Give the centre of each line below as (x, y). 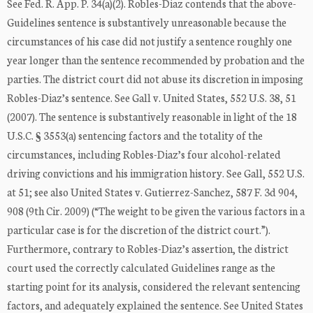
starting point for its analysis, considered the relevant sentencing (154, 286)
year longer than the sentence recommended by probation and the (156, 60)
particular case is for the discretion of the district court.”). (139, 230)
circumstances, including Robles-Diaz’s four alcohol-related (144, 154)
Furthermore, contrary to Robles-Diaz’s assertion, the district (148, 249)
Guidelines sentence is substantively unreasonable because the (147, 22)
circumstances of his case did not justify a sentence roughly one (150, 41)
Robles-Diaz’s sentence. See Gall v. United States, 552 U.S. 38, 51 (152, 98)
